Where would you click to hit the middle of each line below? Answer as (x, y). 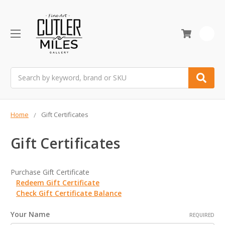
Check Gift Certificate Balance (69, 193)
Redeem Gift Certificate (58, 183)
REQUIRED (202, 215)
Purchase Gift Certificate (50, 172)
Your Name (30, 214)
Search (22, 72)
